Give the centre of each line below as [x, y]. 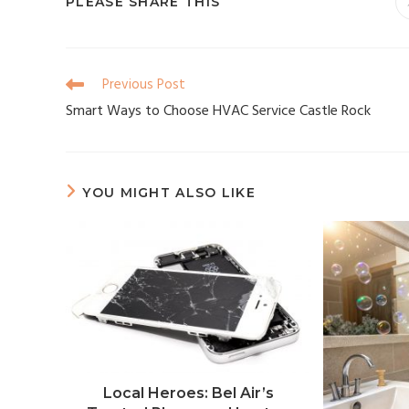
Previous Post [144, 85]
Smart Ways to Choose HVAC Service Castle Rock [218, 111]
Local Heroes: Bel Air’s [189, 393]
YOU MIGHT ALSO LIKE [169, 193]
